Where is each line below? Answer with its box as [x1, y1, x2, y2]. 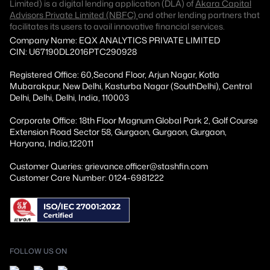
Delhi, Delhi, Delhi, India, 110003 [10, 92, 129, 104]
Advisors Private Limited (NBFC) [10, 9, 138, 21]
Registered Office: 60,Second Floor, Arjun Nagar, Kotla [10, 69, 219, 81]
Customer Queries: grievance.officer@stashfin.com [10, 160, 208, 172]
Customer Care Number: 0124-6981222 [10, 172, 164, 184]
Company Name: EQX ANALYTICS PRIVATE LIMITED [10, 34, 220, 46]
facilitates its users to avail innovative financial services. [10, 20, 225, 33]
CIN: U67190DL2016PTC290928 [10, 46, 137, 58]
